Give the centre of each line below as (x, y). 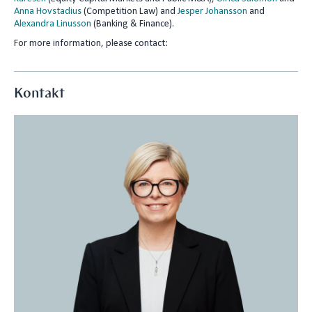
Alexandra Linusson (53, 24)
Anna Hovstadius (48, 11)
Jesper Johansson (212, 11)
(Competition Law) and (130, 11)
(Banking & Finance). (133, 24)
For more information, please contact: (91, 44)
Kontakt (39, 93)
